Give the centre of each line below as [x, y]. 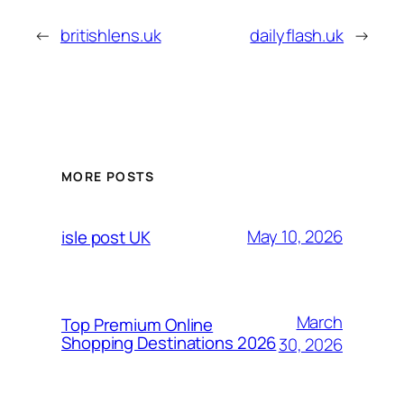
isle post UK [106, 237]
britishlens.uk [110, 36]
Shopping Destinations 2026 [169, 342]
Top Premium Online [138, 324]
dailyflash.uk [297, 36]
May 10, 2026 [295, 237]
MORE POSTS [108, 176]
